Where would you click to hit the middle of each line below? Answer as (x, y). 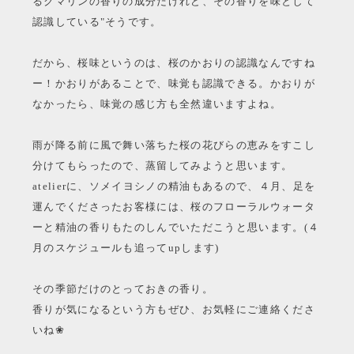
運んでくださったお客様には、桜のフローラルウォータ (173, 207)
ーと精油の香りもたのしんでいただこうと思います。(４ (176, 228)
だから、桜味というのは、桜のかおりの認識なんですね (173, 63)
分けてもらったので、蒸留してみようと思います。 (162, 166)
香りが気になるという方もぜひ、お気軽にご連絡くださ (173, 310)
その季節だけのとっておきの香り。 (123, 289)
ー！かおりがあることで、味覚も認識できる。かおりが (173, 84)
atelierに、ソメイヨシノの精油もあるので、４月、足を (174, 186)
